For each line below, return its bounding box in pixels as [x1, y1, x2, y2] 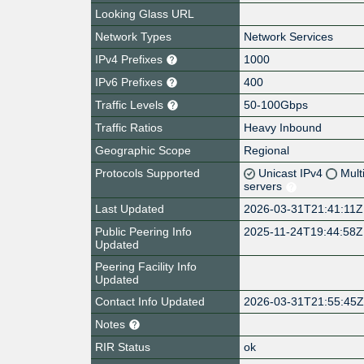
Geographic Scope [95, 143, 191, 157]
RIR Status [95, 340, 150, 353]
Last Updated [95, 201, 164, 215]
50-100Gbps [244, 97, 309, 111]
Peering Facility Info [95, 259, 197, 273]
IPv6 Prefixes [95, 75, 166, 89]
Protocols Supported [95, 166, 200, 180]
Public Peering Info [95, 224, 192, 238]
